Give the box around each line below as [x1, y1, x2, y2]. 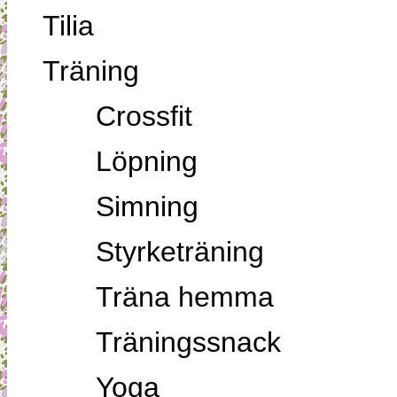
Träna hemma [95, 280, 274, 313]
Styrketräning [95, 235, 264, 268]
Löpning [95, 144, 198, 177]
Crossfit [95, 99, 192, 132]
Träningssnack [95, 325, 281, 358]
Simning [95, 190, 198, 222]
